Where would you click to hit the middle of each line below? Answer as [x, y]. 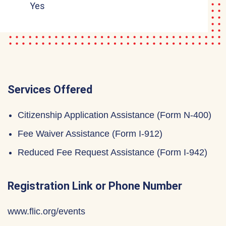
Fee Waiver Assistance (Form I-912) [90, 134]
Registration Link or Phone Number [95, 186]
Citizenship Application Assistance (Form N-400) [115, 115]
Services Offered [50, 90]
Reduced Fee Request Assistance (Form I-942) [112, 152]
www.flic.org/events [46, 211]
